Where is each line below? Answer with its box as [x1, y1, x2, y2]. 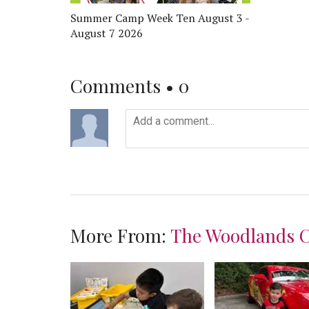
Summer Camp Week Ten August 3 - [70, 10, 249, 26]
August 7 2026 [70, 25, 143, 41]
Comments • [70, 72, 179, 98]
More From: [70, 222, 170, 248]
